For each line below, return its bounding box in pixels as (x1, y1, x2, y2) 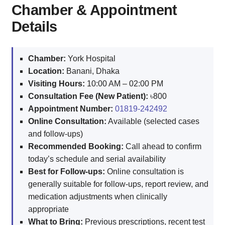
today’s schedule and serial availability (28, 154, 166, 163)
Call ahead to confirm (124, 142, 201, 151)
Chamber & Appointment (12, 2, 177, 18)
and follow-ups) (28, 129, 83, 138)
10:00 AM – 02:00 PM (85, 79, 163, 88)
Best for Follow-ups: (28, 167, 105, 176)
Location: (28, 66, 64, 75)
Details (12, 18, 57, 35)
